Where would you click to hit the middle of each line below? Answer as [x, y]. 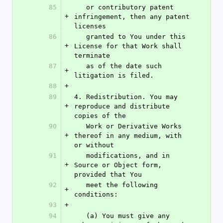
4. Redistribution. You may [126, 97]
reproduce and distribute [122, 106]
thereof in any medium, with [128, 136]
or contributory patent [80, 7]
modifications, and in [80, 156]
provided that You [108, 174]
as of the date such [80, 66]
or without [94, 145]
